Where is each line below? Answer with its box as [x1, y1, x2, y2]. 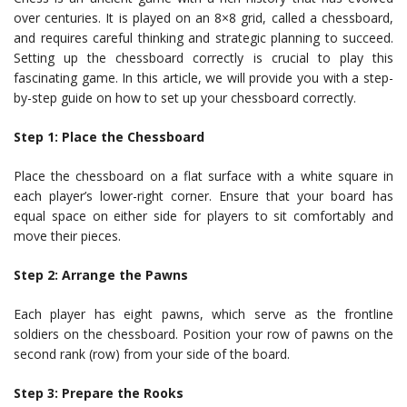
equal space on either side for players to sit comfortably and [14, 207, 393, 225]
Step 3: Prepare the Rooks [14, 384, 184, 402]
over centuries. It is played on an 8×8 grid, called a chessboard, [14, 9, 393, 27]
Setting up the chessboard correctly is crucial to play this [14, 49, 393, 67]
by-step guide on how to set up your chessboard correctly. [14, 89, 356, 107]
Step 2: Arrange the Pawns [14, 266, 188, 284]
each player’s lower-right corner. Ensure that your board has [14, 187, 393, 205]
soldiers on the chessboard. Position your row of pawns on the [14, 325, 393, 343]
